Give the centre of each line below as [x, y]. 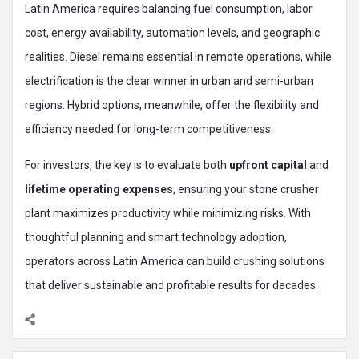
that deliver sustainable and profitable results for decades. [171, 286]
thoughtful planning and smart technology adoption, [156, 238]
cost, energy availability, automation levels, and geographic [172, 33]
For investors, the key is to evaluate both [127, 165]
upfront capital [268, 165]
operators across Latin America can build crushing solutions [175, 262]
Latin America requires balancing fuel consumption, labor [169, 9]
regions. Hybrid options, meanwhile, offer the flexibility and [172, 105]
